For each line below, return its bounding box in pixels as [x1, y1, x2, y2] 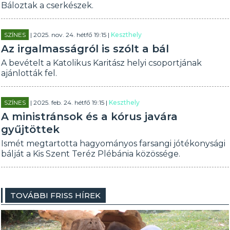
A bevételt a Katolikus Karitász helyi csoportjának [1, 58, 202, 68]
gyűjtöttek [1, 123, 60, 136]
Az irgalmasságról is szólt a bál [1, 43, 169, 55]
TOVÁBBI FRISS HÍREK [10, 190, 101, 200]
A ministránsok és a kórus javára [1, 110, 178, 123]
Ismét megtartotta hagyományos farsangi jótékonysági [1, 139, 226, 148]
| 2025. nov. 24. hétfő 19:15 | [29, 31, 111, 39]
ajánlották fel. [1, 68, 57, 78]
